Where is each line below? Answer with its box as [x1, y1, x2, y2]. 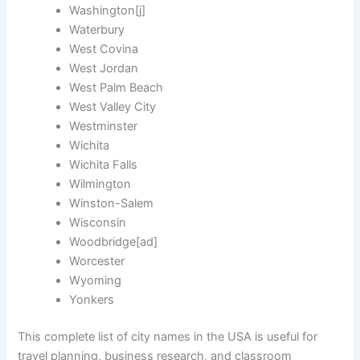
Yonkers [69, 292, 115, 308]
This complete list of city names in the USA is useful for [18, 329, 318, 344]
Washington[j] [69, 3, 146, 18]
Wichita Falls [69, 157, 138, 173]
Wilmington [69, 177, 132, 192]
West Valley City [69, 100, 157, 115]
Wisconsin [69, 215, 127, 231]
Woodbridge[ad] [69, 235, 158, 250]
